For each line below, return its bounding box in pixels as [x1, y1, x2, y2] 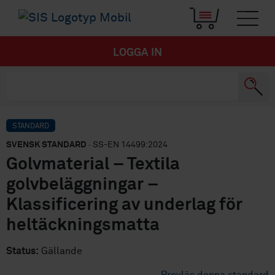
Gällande [39, 246, 82, 257]
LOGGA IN [113, 47, 162, 59]
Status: [6, 246, 39, 257]
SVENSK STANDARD [6, 141, 87, 150]
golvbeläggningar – [6, 176, 158, 194]
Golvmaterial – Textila [6, 156, 180, 174]
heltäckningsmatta [6, 217, 160, 234]
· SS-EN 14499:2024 [87, 141, 168, 150]
